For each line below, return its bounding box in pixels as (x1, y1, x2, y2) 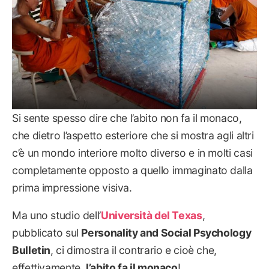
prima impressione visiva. (12, 181, 132, 194)
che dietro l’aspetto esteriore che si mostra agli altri (12, 128, 254, 142)
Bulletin (12, 244, 51, 257)
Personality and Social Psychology (81, 226, 252, 240)
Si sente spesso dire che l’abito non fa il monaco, (12, 111, 242, 124)
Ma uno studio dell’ (12, 209, 101, 222)
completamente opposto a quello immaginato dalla (12, 163, 253, 177)
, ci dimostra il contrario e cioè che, (50, 244, 217, 257)
